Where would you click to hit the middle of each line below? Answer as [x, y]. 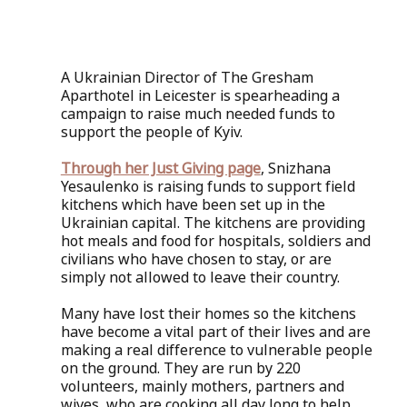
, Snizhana [297, 168]
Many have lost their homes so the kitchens [210, 313]
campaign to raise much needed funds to [199, 113]
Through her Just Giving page [160, 168]
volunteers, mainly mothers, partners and [204, 386]
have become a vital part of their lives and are [217, 331]
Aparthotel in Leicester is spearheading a [202, 95]
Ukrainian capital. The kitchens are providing [214, 222]
